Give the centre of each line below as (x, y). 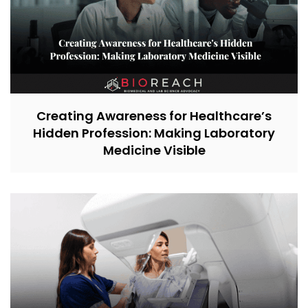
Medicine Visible (154, 151)
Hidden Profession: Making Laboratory (154, 133)
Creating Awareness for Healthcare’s (154, 116)
